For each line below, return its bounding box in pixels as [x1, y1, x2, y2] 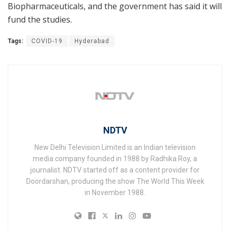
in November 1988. [85, 188, 145, 197]
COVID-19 [31, 37, 63, 45]
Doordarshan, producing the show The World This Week [26, 177, 204, 186]
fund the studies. [8, 14, 72, 26]
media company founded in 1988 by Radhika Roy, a [33, 155, 197, 163]
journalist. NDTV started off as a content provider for [30, 166, 200, 175]
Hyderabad [74, 37, 109, 45]
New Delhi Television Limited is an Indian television [34, 143, 196, 152]
